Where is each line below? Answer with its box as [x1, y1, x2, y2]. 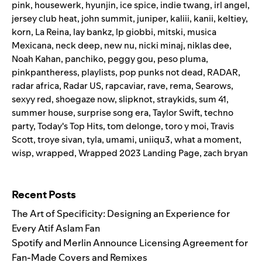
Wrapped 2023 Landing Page [78, 146, 199, 159]
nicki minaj [139, 39, 183, 51]
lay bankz [73, 25, 112, 38]
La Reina [35, 25, 69, 38]
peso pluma [157, 52, 206, 65]
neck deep [56, 39, 100, 51]
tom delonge [107, 119, 161, 132]
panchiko [65, 52, 104, 65]
